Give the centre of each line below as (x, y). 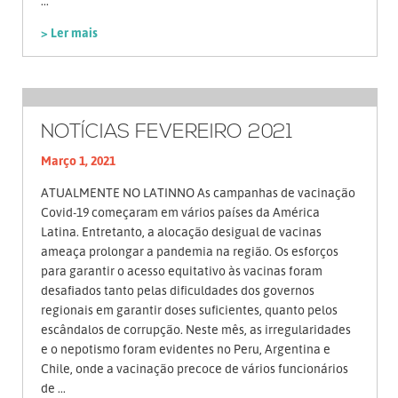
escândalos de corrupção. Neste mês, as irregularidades (196, 330)
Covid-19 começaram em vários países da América (180, 212)
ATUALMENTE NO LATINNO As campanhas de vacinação (198, 193)
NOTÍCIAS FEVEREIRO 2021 (167, 133)
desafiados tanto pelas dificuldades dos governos (178, 291)
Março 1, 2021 (78, 161)
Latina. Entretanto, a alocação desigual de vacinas (181, 232)
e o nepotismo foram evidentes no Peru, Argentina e (186, 349)
